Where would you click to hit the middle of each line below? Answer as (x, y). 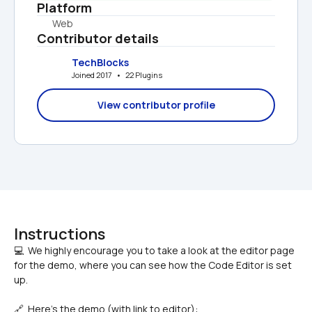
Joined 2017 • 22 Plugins (117, 75)
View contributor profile (156, 105)
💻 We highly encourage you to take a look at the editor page (154, 250)
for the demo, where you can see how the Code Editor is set (153, 265)
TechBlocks (100, 62)
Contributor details (98, 38)
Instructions (60, 234)
